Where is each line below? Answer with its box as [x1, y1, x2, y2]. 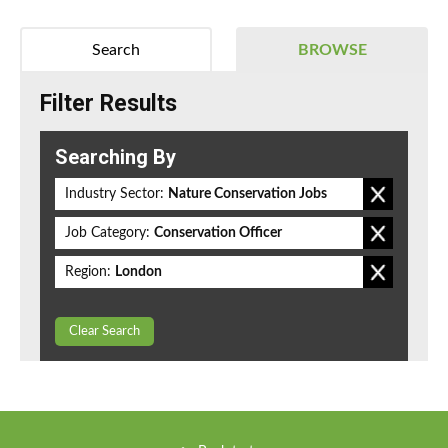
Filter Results [40, 90, 177, 118]
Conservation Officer [154, 226, 282, 241]
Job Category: [65, 226, 150, 241]
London [115, 265, 162, 280]
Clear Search [69, 325, 140, 339]
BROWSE [297, 42, 367, 59]
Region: [65, 265, 111, 280]
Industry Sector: [65, 187, 164, 202]
